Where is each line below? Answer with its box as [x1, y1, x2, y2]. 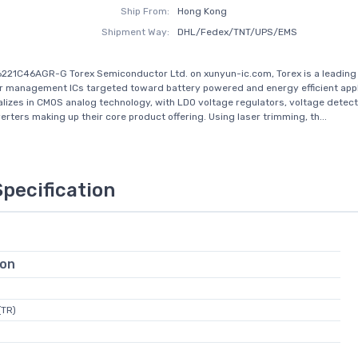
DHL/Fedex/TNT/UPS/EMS [177, 26, 297, 38]
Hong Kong [177, 6, 227, 17]
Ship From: [121, 6, 170, 17]
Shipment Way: [101, 26, 170, 38]
